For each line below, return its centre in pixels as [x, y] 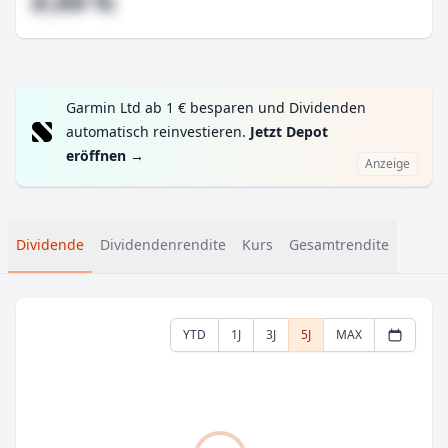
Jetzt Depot [289, 131]
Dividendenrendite [163, 244]
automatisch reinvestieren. [158, 131]
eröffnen [96, 155]
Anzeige [387, 163]
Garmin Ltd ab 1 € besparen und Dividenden [216, 107]
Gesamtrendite [339, 244]
